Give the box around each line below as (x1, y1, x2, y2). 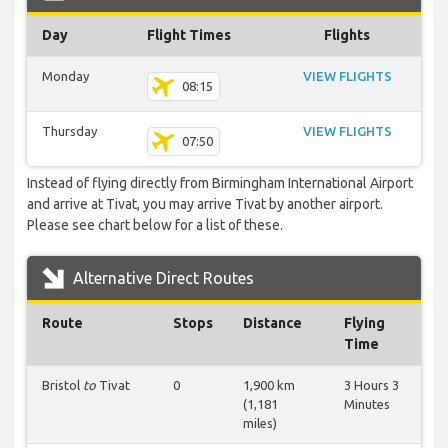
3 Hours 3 (344, 378, 399, 393)
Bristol (42, 378, 83, 393)
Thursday (42, 124, 97, 139)
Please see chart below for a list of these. (27, 217, 283, 234)
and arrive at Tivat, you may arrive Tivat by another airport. (27, 196, 383, 213)
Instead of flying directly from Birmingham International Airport (27, 175, 413, 192)
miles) (243, 416, 277, 431)
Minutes (344, 397, 390, 412)
